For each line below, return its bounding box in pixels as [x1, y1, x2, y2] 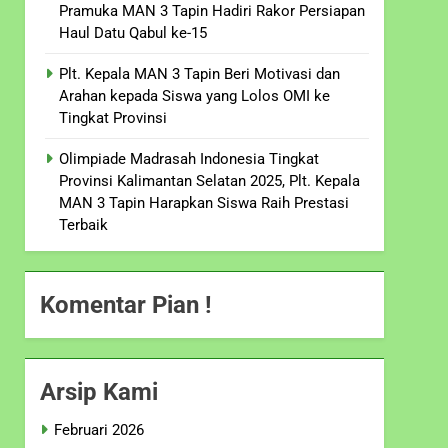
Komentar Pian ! [40, 290, 213, 319]
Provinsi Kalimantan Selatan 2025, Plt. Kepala [59, 171, 361, 190]
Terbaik [59, 215, 109, 234]
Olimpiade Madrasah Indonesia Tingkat [59, 149, 320, 168]
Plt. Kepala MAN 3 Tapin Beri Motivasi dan [59, 64, 341, 83]
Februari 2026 [54, 420, 145, 439]
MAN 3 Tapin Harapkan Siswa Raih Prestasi [59, 193, 350, 212]
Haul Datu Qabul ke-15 [59, 23, 208, 42]
